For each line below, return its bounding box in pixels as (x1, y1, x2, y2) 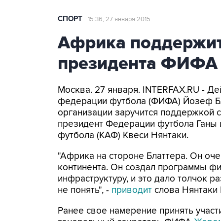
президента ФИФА (58, 53, 218, 74)
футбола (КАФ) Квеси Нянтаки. (58, 130, 188, 141)
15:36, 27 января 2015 (88, 15, 150, 23)
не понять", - (58, 184, 111, 196)
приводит (111, 184, 152, 196)
